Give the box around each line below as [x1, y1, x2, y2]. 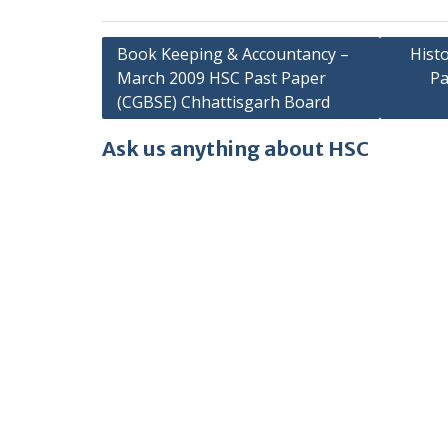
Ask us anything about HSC [102, 136, 369, 161]
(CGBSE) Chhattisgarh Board [117, 91, 330, 113]
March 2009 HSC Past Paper [117, 67, 326, 89]
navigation [101, 68, 206, 93]
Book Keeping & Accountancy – [117, 43, 349, 65]
